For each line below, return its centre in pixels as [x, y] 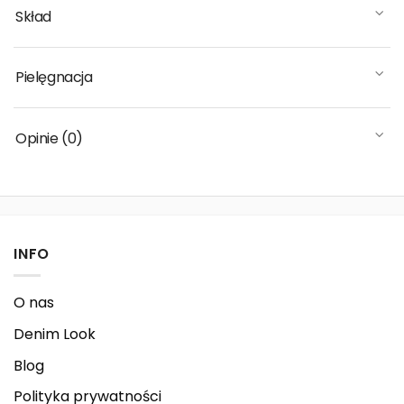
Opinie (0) [49, 138]
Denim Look [55, 334]
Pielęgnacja [54, 78]
